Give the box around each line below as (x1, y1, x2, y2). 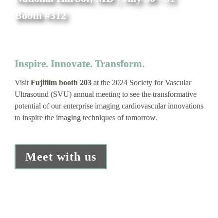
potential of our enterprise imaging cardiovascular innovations (14, 102, 203, 110)
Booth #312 (14, 9, 66, 21)
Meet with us (25, 150, 97, 163)
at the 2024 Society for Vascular (93, 78, 191, 87)
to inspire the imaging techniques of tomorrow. (14, 113, 157, 122)
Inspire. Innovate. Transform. (14, 57, 145, 70)
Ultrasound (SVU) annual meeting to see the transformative (14, 90, 197, 99)
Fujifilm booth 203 (30, 78, 93, 87)
